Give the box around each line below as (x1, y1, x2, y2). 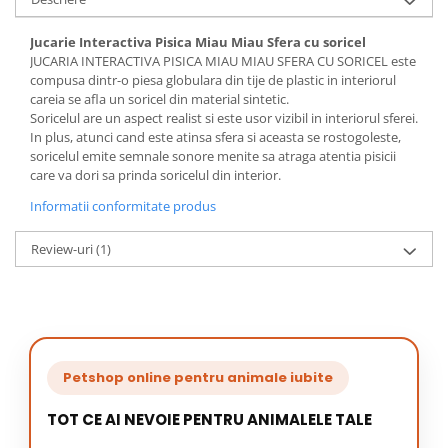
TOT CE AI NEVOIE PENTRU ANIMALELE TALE (47, 409, 372, 430)
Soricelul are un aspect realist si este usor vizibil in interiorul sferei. (30, 109, 418, 127)
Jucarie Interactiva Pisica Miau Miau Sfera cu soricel (30, 33, 369, 51)
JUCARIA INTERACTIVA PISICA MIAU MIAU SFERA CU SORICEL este (30, 52, 416, 70)
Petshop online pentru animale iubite (63, 368, 333, 387)
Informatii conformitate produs (30, 197, 216, 215)
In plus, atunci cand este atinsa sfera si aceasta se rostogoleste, (30, 128, 401, 146)
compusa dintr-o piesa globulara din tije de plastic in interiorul (30, 71, 396, 89)
